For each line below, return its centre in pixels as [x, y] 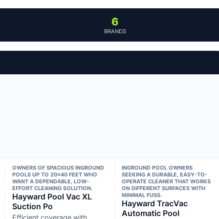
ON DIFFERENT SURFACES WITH [164, 188]
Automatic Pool [151, 213]
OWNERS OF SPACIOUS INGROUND [58, 167]
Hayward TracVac [155, 203]
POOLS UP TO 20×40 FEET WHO [55, 174]
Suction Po [32, 206]
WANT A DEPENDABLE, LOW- [50, 181]
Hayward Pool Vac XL [52, 196]
